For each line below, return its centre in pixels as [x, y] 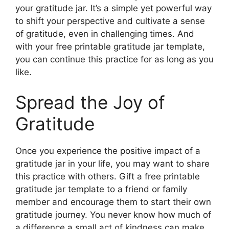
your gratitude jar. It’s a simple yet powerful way [113, 8]
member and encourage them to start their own [113, 202]
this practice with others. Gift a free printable [108, 177]
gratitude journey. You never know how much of [113, 215]
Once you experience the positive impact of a [108, 151]
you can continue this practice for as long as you [114, 59]
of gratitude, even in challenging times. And [105, 33]
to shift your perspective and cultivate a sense [110, 21]
